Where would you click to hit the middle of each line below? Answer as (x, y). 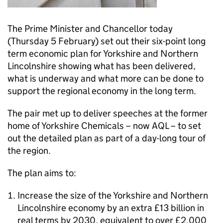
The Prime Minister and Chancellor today (90, 29)
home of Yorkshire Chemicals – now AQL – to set (104, 126)
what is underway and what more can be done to (106, 78)
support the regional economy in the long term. (102, 91)
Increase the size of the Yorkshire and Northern (113, 195)
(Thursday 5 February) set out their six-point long (107, 41)
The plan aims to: (42, 173)
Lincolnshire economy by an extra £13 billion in (111, 208)
